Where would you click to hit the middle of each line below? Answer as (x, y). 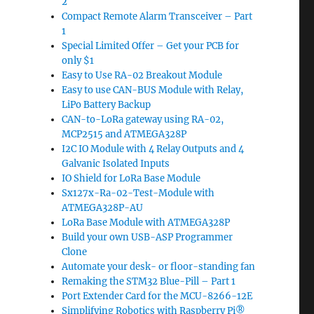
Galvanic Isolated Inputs (116, 164)
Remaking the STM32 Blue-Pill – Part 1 (149, 281)
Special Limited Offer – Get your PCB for (151, 46)
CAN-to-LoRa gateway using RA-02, (143, 120)
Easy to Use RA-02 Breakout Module (142, 75)
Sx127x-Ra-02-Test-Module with (138, 193)
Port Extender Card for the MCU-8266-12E (157, 296)
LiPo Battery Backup (107, 105)
